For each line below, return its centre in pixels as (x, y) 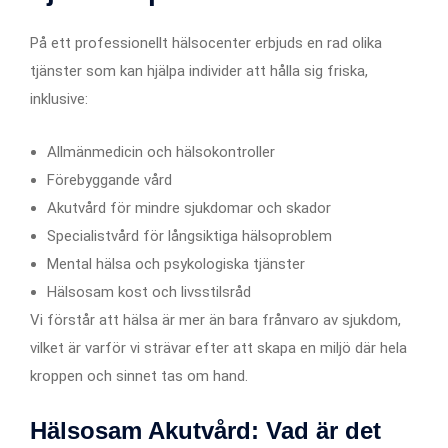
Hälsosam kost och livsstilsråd (149, 291)
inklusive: (59, 98)
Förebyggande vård (109, 179)
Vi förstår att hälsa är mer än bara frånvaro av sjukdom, (215, 319)
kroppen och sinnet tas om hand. (139, 375)
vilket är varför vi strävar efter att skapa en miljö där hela (218, 347)
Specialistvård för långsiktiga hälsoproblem (189, 235)
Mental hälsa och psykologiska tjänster (176, 263)
